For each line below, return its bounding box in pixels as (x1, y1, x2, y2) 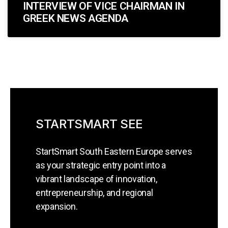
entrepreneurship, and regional (36, 187, 153, 198)
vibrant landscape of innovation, (36, 174, 157, 184)
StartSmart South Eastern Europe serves (36, 146, 192, 157)
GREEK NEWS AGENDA (23, 12, 128, 24)
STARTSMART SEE (36, 117, 143, 131)
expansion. (36, 201, 78, 212)
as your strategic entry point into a (36, 160, 166, 170)
